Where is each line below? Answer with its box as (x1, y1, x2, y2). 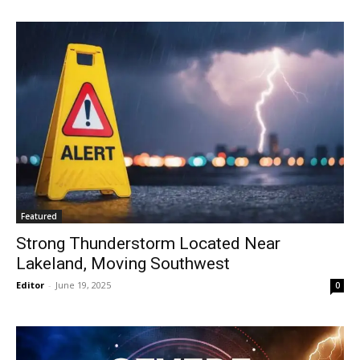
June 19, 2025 (55, 279, 111, 292)
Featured (21, 211, 57, 223)
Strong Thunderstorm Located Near (16, 234, 280, 254)
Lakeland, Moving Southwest (16, 254, 230, 274)
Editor (16, 279, 44, 292)
